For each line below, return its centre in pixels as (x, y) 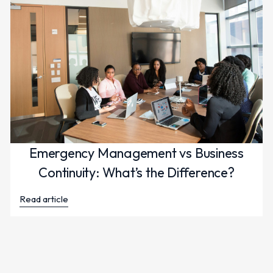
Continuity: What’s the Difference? (136, 173)
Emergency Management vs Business (136, 153)
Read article (44, 199)
